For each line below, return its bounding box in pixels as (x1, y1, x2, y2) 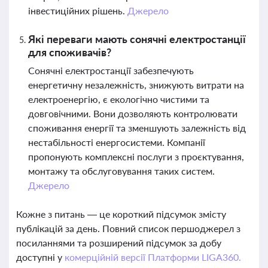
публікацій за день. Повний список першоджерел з (16, 223, 240, 234)
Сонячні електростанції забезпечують (28, 65, 194, 76)
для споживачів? (28, 45, 111, 59)
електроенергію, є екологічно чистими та (28, 93, 209, 105)
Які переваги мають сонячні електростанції (28, 32, 246, 45)
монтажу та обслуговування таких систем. (28, 165, 215, 176)
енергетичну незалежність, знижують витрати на (28, 79, 244, 90)
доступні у (16, 251, 65, 263)
